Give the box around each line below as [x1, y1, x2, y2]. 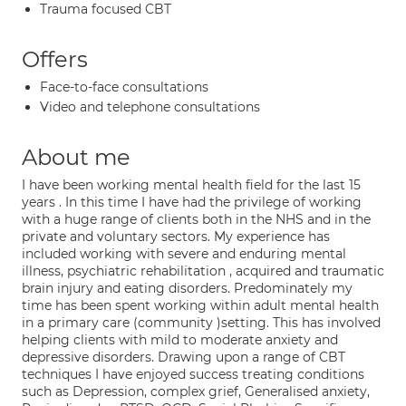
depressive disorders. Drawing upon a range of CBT [22, 349, 345, 365]
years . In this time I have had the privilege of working [22, 194, 362, 210]
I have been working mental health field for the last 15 [22, 177, 361, 193]
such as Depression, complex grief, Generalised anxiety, [22, 383, 370, 400]
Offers [22, 46, 88, 72]
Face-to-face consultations [40, 79, 208, 95]
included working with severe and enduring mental [22, 246, 346, 262]
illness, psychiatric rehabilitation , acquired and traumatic [22, 263, 384, 279]
